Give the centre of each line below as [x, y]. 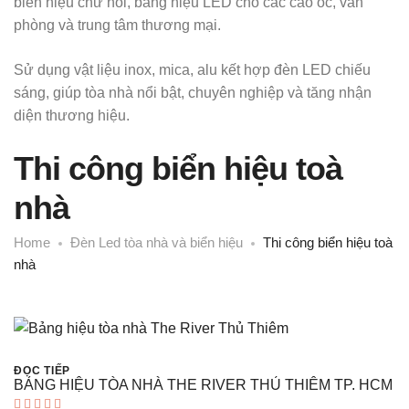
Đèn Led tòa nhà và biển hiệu [157, 242]
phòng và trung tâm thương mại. [117, 25]
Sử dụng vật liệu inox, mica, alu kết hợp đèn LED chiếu [192, 70]
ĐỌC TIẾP [42, 371]
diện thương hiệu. [72, 115]
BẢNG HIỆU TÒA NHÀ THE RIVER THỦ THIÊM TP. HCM [203, 385]
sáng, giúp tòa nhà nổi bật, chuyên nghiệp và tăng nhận [193, 93]
